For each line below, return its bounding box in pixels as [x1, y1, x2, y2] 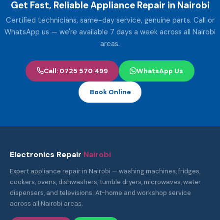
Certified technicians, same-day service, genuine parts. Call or [5, 15, 215, 25]
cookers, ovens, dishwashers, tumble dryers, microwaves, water [10, 178, 201, 187]
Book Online [89, 87, 131, 96]
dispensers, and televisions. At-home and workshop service [10, 189, 191, 197]
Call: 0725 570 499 [43, 66, 108, 75]
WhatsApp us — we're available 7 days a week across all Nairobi [4, 27, 216, 37]
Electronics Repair [10, 149, 82, 160]
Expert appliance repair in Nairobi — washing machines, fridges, [10, 167, 200, 176]
